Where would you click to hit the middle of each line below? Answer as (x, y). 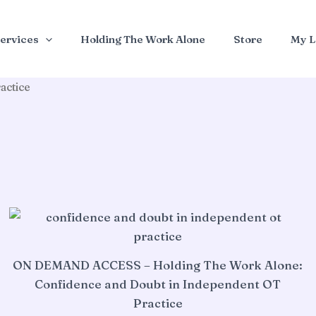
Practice (158, 303)
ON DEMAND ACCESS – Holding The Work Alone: (158, 265)
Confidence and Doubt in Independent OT (158, 284)
